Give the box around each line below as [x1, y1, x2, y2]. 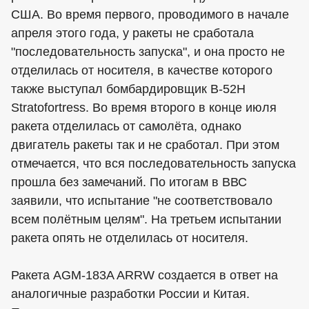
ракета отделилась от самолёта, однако [11, 119, 241, 133]
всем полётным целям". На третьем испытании [11, 212, 281, 226]
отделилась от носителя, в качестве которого [11, 63, 272, 77]
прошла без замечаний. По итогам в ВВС [11, 175, 247, 189]
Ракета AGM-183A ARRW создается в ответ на [11, 268, 278, 282]
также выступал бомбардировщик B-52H [11, 82, 246, 96]
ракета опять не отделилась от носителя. [11, 231, 248, 245]
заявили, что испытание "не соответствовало [11, 194, 272, 208]
